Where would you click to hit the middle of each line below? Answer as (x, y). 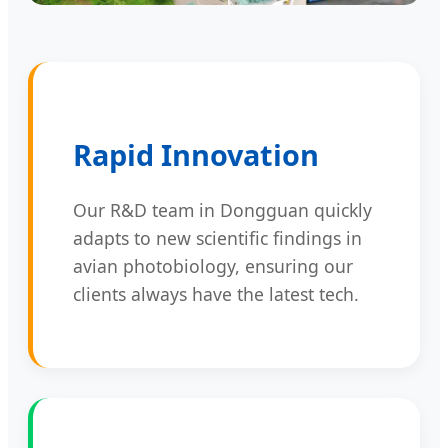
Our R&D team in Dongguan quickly (222, 209)
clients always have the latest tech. (216, 293)
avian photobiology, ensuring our (213, 265)
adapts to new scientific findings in (217, 237)
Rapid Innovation (196, 154)
